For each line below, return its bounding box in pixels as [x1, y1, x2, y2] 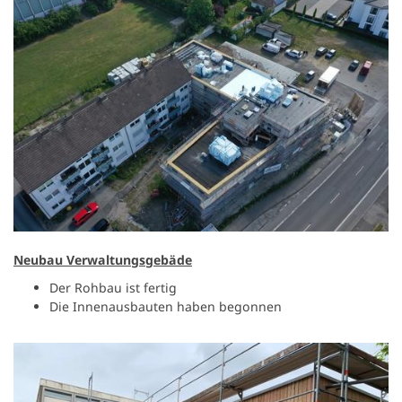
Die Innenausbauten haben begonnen [49, 298, 282, 316]
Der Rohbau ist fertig [49, 279, 177, 297]
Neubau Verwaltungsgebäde [13, 251, 192, 269]
